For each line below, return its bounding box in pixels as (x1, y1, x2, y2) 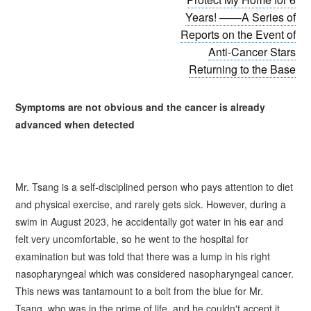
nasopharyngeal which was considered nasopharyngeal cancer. (15, 267, 294, 280)
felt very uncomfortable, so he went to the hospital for (15, 232, 249, 246)
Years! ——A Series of (185, 9, 296, 25)
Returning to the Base (188, 61, 296, 77)
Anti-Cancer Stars (208, 44, 296, 60)
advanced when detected (15, 117, 135, 131)
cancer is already (182, 100, 266, 114)
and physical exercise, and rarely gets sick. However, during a (15, 197, 287, 211)
